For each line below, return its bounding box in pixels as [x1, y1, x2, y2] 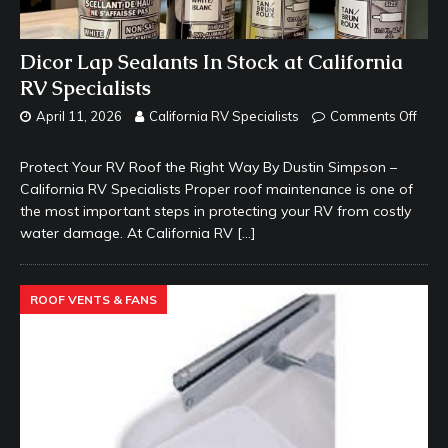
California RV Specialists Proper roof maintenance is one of [20, 180, 413, 199]
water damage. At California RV [20, 224, 237, 243]
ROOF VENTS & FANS [30, 292, 157, 308]
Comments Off [330, 108, 417, 125]
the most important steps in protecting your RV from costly [20, 202, 411, 221]
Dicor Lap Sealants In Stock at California [20, 49, 403, 76]
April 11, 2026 [36, 108, 122, 125]
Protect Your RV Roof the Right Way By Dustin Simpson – [20, 158, 397, 177]
